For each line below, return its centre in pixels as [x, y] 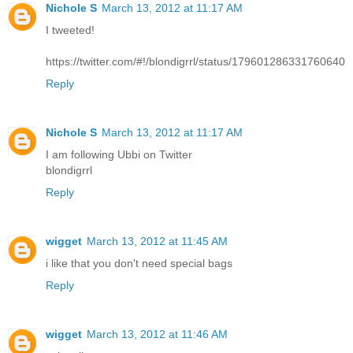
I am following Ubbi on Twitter [119, 155]
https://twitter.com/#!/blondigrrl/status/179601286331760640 [195, 62]
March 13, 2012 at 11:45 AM [157, 242]
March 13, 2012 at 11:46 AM [157, 334]
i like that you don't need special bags [139, 264]
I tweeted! [70, 30]
